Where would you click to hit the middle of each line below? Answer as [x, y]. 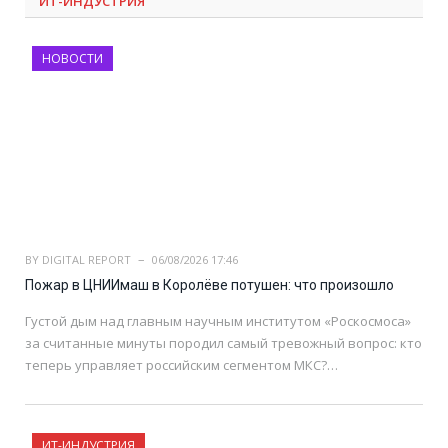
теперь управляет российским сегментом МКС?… [181, 365]
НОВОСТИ [72, 58]
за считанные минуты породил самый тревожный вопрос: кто [223, 343]
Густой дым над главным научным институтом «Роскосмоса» [218, 321]
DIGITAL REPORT [86, 260]
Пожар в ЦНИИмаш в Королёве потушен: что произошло [209, 285]
